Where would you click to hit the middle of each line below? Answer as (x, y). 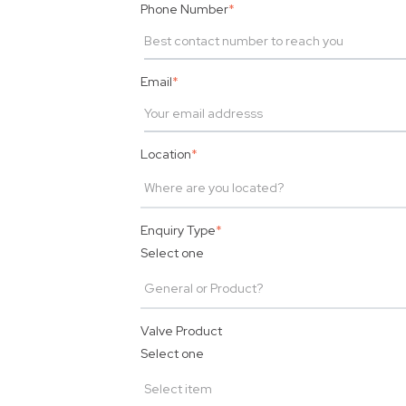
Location (166, 154)
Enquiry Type (178, 230)
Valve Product (183, 330)
